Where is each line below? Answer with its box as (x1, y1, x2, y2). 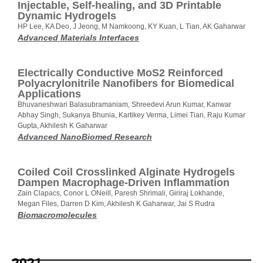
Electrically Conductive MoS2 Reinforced (18, 67, 223, 79)
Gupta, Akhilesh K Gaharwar (18, 122, 107, 130)
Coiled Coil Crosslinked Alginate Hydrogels (18, 166, 235, 178)
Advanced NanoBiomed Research (18, 132, 152, 142)
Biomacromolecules (18, 210, 97, 220)
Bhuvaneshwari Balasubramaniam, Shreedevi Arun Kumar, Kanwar (18, 100, 231, 109)
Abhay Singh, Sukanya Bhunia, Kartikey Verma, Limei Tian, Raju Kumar (18, 111, 245, 120)
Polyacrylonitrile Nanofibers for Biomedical (18, 77, 234, 90)
